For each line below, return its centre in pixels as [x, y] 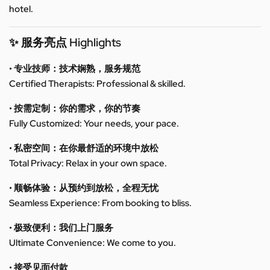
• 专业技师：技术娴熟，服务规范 [75, 69]
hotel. [21, 9]
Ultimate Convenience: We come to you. [93, 243]
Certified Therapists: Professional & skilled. [97, 84]
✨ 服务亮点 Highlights [65, 42]
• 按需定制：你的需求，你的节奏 [75, 109]
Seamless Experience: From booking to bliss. [100, 203]
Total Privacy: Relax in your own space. [88, 164]
